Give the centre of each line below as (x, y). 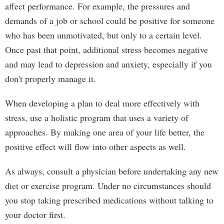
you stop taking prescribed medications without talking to (109, 200)
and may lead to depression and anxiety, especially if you (108, 64)
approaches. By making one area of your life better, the (105, 132)
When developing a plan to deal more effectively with (102, 103)
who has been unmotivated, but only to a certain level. (103, 35)
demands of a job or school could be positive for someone (110, 20)
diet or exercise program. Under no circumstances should (108, 185)
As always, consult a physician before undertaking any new (112, 171)
